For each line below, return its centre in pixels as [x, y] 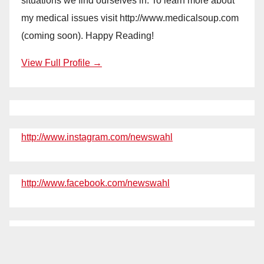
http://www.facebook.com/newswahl [95, 183]
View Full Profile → [62, 62]
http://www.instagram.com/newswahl [97, 137]
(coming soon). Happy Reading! [88, 35]
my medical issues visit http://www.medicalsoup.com [130, 18]
